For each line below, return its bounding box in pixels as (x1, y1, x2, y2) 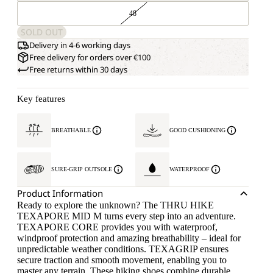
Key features (17, 94, 65, 104)
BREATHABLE (51, 127, 91, 133)
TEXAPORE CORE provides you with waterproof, (17, 222, 218, 232)
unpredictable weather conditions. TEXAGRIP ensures (17, 244, 229, 254)
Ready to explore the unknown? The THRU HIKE (17, 200, 214, 210)
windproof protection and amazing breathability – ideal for (17, 233, 241, 243)
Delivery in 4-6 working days (29, 40, 130, 51)
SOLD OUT (21, 26, 63, 38)
